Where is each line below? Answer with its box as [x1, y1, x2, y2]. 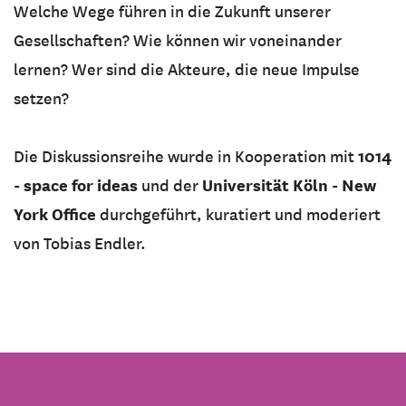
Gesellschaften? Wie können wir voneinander [14, 31, 342, 52]
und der [141, 176, 198, 197]
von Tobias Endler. [14, 234, 146, 255]
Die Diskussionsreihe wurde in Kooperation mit [14, 147, 358, 168]
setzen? [14, 89, 69, 110]
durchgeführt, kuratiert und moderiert [96, 205, 381, 226]
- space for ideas [14, 175, 141, 197]
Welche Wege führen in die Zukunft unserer [14, 2, 331, 23]
